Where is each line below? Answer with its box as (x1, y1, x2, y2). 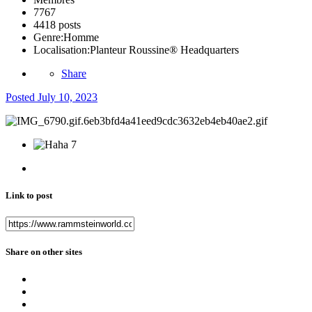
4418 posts (33, 18, 81, 31)
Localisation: (33, 43, 90, 56)
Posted (6, 91, 38, 103)
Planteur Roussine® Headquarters (90, 43, 239, 56)
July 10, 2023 (38, 91, 97, 103)
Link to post (6, 189, 52, 201)
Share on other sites (6, 247, 82, 258)
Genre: (33, 31, 63, 43)
